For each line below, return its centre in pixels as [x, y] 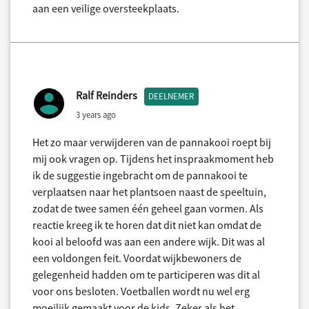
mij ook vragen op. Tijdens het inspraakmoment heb [153, 159]
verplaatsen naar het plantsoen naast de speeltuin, [149, 192]
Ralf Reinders [107, 96]
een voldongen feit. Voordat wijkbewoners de [137, 258]
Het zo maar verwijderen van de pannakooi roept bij [152, 142]
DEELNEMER [171, 97]
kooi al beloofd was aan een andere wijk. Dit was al [149, 242]
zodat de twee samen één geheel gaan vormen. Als [148, 209]
